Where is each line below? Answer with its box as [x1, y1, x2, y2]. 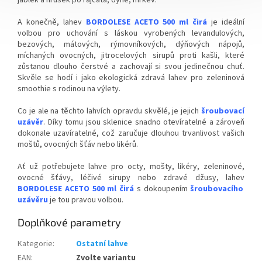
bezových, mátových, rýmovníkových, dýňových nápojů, [18, 38, 244, 50]
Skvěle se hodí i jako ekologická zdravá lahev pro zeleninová [18, 71, 244, 84]
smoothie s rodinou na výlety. [18, 82, 120, 95]
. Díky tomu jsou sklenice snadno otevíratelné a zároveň [43, 116, 244, 128]
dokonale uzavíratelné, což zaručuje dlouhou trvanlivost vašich [18, 127, 244, 139]
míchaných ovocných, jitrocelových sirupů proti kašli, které [18, 49, 244, 61]
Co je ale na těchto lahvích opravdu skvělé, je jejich [18, 105, 199, 117]
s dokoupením [136, 182, 191, 195]
